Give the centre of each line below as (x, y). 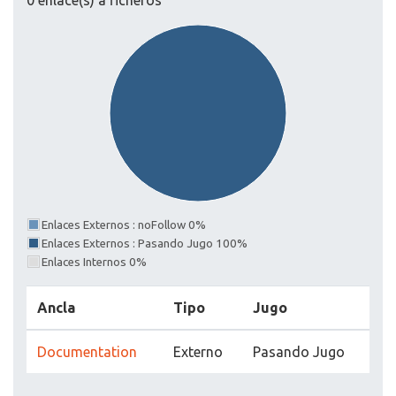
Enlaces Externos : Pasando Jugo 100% (145, 244)
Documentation (87, 352)
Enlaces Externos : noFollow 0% (124, 225)
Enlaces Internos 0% (94, 263)
